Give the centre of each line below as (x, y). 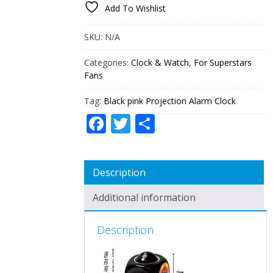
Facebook (128, 119)
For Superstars (223, 62)
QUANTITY (103, 20)
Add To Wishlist (136, 8)
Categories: (108, 62)
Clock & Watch (160, 62)
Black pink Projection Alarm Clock (170, 101)
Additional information (144, 197)
